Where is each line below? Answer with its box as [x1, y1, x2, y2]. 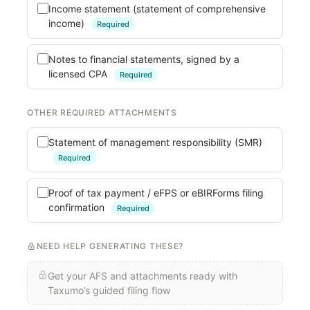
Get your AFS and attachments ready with [48, 270, 237, 282]
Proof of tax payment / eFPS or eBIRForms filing [48, 187, 264, 199]
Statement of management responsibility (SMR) [48, 136, 262, 149]
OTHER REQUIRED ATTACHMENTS [27, 107, 177, 118]
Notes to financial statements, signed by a [48, 53, 239, 65]
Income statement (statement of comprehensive [48, 2, 266, 15]
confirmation [48, 201, 107, 214]
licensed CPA [48, 67, 110, 80]
